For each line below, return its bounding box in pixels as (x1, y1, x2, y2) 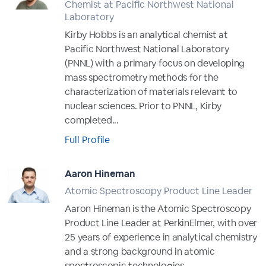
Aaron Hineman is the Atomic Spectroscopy (65, 202, 251, 215)
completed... (65, 113, 119, 126)
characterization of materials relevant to (65, 85, 238, 98)
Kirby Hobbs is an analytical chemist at (65, 28, 228, 41)
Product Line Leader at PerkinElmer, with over (65, 216, 257, 229)
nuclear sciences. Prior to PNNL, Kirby (65, 99, 222, 112)
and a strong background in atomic (65, 245, 215, 258)
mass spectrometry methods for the (65, 71, 218, 84)
